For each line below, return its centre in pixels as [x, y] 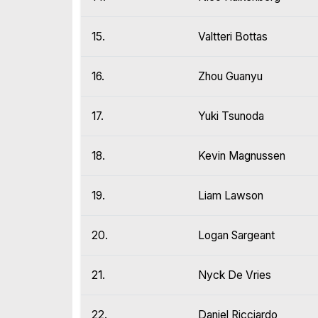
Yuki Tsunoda [231, 116]
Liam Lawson [231, 196]
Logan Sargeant [236, 236]
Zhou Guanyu [230, 77]
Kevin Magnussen [242, 156]
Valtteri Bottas [233, 37]
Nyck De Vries [235, 275]
